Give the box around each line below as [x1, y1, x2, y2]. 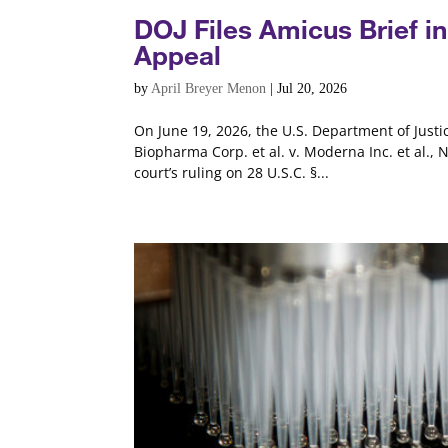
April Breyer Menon [151, 81, 267, 97]
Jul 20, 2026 [277, 81, 348, 97]
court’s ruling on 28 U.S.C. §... [134, 163, 330, 183]
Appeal [134, 38, 222, 72]
